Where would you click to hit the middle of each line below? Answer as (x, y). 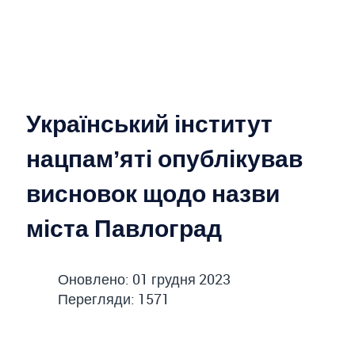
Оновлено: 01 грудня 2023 (144, 279)
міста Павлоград (124, 228)
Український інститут (149, 124)
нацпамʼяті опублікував (164, 158)
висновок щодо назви (153, 193)
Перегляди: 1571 (114, 299)
